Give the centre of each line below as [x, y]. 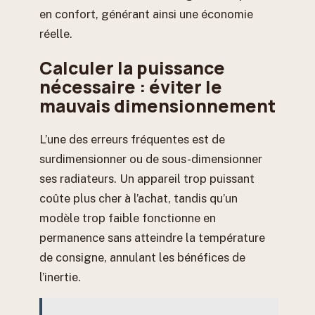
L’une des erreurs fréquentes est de [132, 139]
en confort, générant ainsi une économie [146, 14]
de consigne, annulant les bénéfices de [142, 257]
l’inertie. [60, 277]
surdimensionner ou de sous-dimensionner [151, 159]
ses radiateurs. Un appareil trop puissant [147, 178]
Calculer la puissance [132, 67]
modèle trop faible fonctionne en [128, 218]
